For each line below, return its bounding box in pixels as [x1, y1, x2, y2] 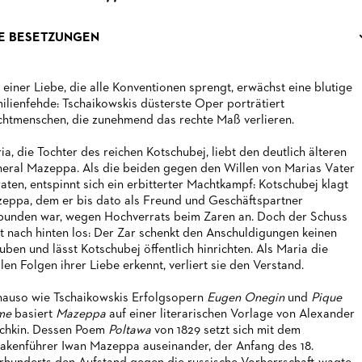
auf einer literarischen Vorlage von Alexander [108, 308, 355, 321]
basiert [14, 308, 56, 321]
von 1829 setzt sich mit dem [154, 324, 301, 337]
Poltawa [107, 324, 154, 337]
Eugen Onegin [206, 292, 288, 305]
